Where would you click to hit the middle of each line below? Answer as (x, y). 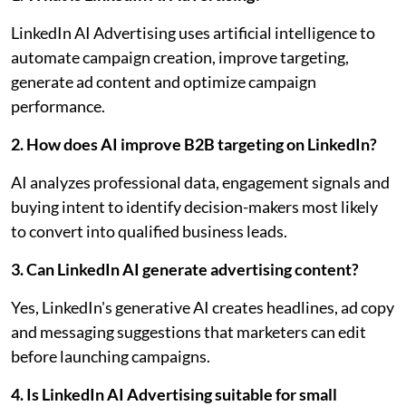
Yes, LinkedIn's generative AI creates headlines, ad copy (203, 307)
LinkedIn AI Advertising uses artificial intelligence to (193, 32)
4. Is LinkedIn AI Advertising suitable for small (174, 394)
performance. (58, 106)
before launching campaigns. (111, 356)
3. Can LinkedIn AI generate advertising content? (185, 269)
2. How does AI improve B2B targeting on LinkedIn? (194, 144)
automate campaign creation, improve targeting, (180, 57)
